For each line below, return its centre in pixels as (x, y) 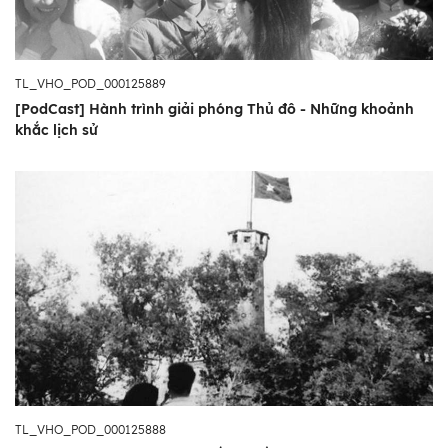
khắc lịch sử (56, 129)
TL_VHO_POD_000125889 (90, 83)
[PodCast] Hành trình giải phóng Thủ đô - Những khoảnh (214, 108)
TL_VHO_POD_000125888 (90, 430)
